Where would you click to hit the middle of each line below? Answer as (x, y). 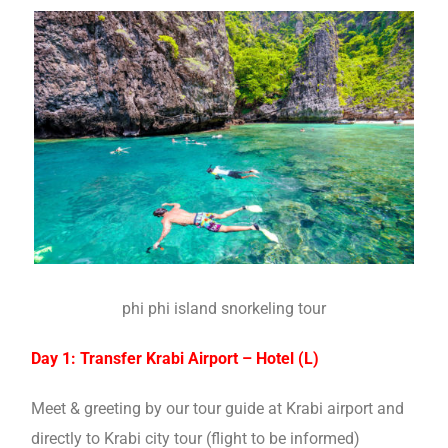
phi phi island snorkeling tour (224, 309)
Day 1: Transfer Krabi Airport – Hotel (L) (175, 359)
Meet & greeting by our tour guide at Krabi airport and (217, 409)
